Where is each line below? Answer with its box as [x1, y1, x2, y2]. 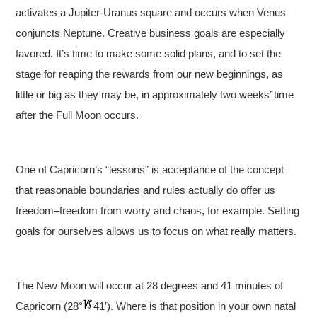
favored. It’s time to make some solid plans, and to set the [16, 47, 282, 59]
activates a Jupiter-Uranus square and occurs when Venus [16, 6, 287, 18]
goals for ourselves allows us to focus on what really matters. [16, 224, 297, 237]
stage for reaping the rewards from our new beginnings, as [16, 67, 284, 80]
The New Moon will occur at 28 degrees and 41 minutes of [16, 279, 284, 292]
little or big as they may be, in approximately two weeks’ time [16, 88, 294, 100]
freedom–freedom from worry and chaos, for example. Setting [16, 204, 300, 217]
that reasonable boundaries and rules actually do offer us [16, 183, 276, 196]
